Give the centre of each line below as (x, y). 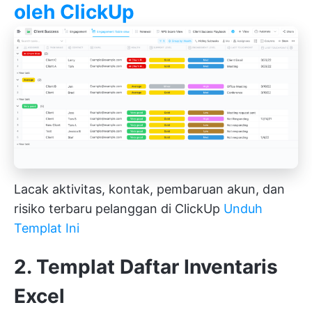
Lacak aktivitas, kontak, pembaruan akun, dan (149, 189)
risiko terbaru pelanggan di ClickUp (119, 209)
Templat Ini (47, 228)
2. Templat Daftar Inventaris (146, 267)
